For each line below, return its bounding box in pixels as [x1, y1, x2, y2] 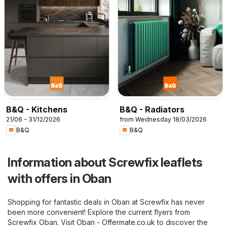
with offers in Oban [8, 171, 111, 186]
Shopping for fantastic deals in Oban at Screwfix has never [8, 197, 205, 206]
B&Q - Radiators [120, 104, 184, 115]
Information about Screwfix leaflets [8, 155, 203, 170]
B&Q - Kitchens [6, 104, 67, 115]
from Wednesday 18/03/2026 [120, 115, 207, 123]
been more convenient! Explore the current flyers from [8, 207, 190, 216]
